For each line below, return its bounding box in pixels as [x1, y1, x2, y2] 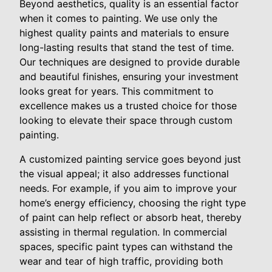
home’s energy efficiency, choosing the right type [19, 197, 246, 209]
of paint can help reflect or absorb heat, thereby [19, 211, 242, 224]
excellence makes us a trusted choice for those [19, 100, 237, 112]
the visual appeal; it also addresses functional [19, 168, 229, 180]
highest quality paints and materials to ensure [19, 27, 229, 39]
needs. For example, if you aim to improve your [19, 182, 237, 195]
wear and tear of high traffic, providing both [19, 255, 223, 268]
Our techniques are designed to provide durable [19, 56, 240, 69]
